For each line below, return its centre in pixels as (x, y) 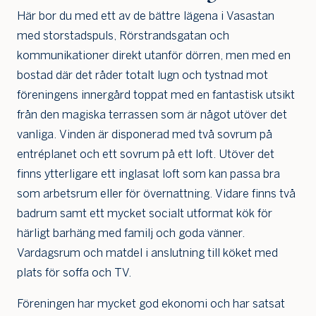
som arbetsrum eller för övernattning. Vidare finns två (156, 194)
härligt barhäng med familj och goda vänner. (131, 233)
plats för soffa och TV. (74, 273)
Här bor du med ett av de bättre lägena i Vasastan (146, 16)
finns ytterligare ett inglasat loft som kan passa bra (148, 174)
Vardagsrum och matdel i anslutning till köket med (147, 253)
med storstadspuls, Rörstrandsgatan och (123, 36)
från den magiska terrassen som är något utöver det (152, 115)
